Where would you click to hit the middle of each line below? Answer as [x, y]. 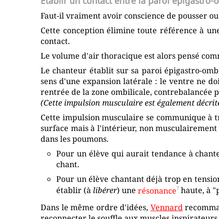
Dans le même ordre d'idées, [96, 208]
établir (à [75, 190]
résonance [157, 190]
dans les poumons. [75, 139]
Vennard [166, 208]
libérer [105, 190]
